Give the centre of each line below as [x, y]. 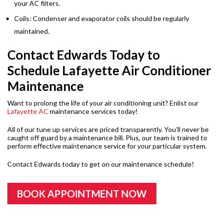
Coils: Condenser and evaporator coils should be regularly [102, 19]
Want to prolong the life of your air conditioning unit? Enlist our [103, 103]
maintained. [32, 31]
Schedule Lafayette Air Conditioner [109, 71]
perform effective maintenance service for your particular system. [107, 146]
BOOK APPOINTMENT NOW [82, 194]
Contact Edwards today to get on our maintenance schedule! [101, 164]
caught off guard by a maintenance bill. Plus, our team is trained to [107, 138]
